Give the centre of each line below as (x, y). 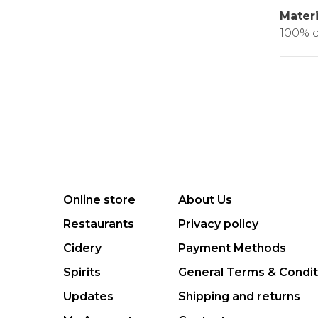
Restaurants (99, 224)
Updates (88, 296)
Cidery (82, 248)
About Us (205, 200)
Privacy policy (218, 224)
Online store (99, 200)
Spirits (82, 272)
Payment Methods (232, 248)
